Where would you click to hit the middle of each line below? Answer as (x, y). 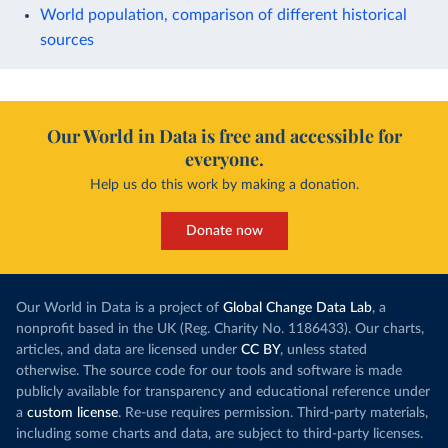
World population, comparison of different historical (223, 14)
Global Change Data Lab (297, 307)
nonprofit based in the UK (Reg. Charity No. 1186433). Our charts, (220, 328)
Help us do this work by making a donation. (224, 184)
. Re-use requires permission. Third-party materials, (273, 412)
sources (67, 39)
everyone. (224, 158)
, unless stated (323, 349)
